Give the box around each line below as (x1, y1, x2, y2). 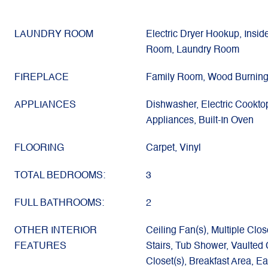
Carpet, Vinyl (146, 144, 201, 153)
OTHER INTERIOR (14, 226, 97, 236)
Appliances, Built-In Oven (146, 116, 254, 126)
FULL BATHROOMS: (14, 199, 104, 208)
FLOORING (14, 144, 64, 153)
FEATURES (14, 242, 66, 251)
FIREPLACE (14, 73, 69, 83)
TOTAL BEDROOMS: (14, 171, 105, 181)
